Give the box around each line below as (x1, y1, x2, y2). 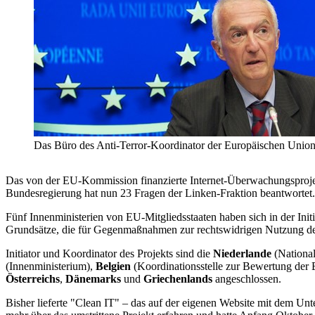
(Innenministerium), (6, 260, 96, 273)
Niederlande (213, 247, 274, 260)
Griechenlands (143, 273, 215, 285)
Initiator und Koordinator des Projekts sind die (6, 247, 213, 260)
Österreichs (6, 273, 60, 285)
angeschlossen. (215, 273, 281, 285)
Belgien (96, 260, 134, 273)
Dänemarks (65, 273, 124, 285)
